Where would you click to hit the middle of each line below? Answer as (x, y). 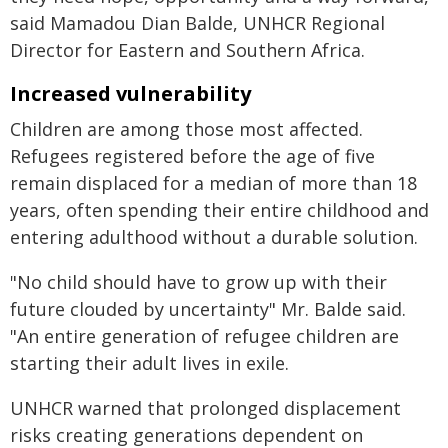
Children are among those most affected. (186, 129)
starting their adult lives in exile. (149, 363)
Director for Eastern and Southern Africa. (187, 50)
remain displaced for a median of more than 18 (213, 183)
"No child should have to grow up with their (198, 282)
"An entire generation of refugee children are (204, 336)
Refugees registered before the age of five (192, 156)
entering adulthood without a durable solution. (214, 237)
